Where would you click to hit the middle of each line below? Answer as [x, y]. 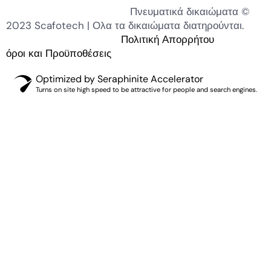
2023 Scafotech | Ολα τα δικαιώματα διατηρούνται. [135, 25]
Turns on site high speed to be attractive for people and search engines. [146, 89]
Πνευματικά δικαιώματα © [128, 11]
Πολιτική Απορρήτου [168, 39]
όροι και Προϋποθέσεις [59, 53]
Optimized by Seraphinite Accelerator [119, 79]
